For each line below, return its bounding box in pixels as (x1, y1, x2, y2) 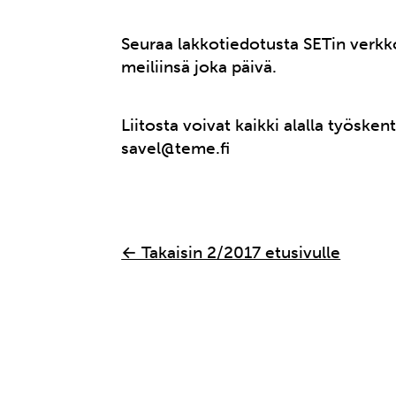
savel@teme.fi (121, 138, 231, 159)
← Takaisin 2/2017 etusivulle (121, 242, 341, 263)
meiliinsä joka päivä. (121, 57, 278, 78)
